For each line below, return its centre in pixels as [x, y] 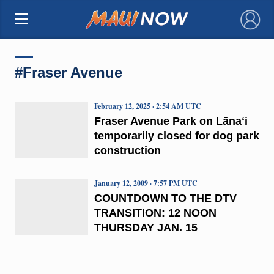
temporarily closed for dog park [176, 135]
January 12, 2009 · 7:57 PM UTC [146, 183]
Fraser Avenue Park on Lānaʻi [171, 121]
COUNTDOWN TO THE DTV [165, 198]
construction [127, 150]
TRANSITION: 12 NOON [155, 213]
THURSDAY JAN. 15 [146, 227]
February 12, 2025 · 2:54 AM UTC [147, 106]
